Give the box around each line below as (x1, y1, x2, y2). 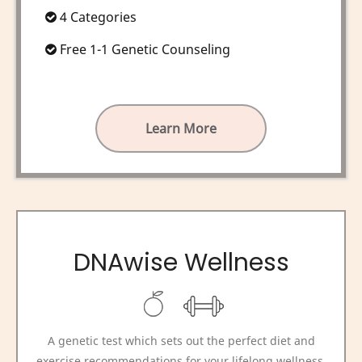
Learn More (145, 119, 217, 137)
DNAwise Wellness (73, 245, 289, 280)
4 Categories (57, 7, 137, 26)
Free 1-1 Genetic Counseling (57, 40, 230, 58)
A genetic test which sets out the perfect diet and (47, 332, 315, 348)
